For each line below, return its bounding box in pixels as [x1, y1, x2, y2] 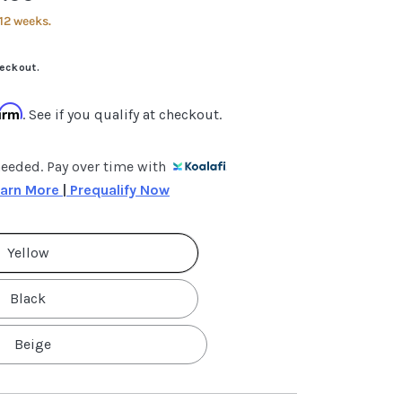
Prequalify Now [66, 181, 170, 198]
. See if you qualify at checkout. [22, 106, 222, 123]
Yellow [6, 244, 49, 261]
